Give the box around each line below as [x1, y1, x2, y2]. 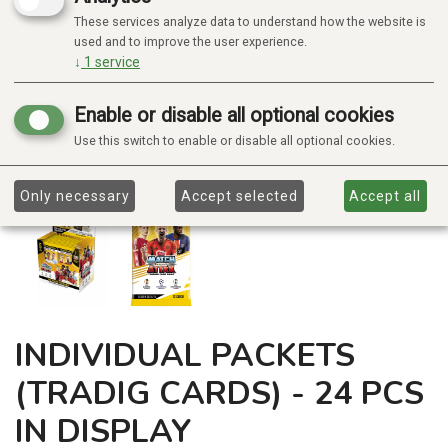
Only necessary [19, 187, 130, 204]
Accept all [349, 187, 422, 204]
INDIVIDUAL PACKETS [15, 334, 355, 378]
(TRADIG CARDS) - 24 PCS [15, 372, 424, 416]
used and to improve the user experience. [74, 34, 307, 50]
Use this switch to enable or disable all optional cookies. [74, 133, 395, 149]
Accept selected [181, 187, 298, 204]
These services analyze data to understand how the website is [74, 14, 426, 30]
